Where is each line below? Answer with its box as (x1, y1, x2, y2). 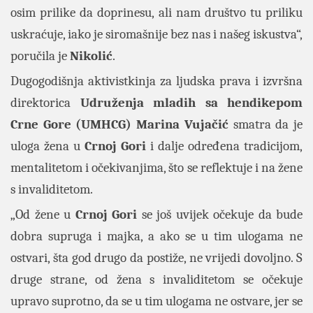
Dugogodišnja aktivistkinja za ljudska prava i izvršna (10, 73, 303, 89)
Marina (136, 117, 180, 132)
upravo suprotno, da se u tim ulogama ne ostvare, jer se (10, 293, 303, 309)
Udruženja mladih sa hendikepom (80, 95, 303, 110)
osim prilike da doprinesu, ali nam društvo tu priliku (10, 5, 303, 20)
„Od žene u (10, 207, 75, 222)
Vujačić (184, 117, 228, 132)
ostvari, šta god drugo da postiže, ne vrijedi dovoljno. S (10, 250, 303, 265)
